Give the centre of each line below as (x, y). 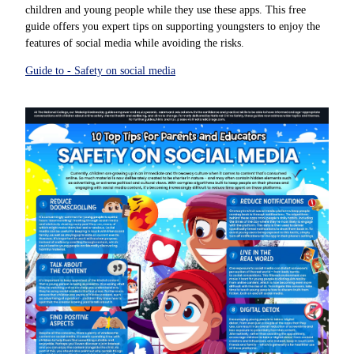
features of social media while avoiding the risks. (135, 43)
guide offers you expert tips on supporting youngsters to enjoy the (173, 26)
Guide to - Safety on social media (100, 70)
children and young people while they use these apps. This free (166, 9)
